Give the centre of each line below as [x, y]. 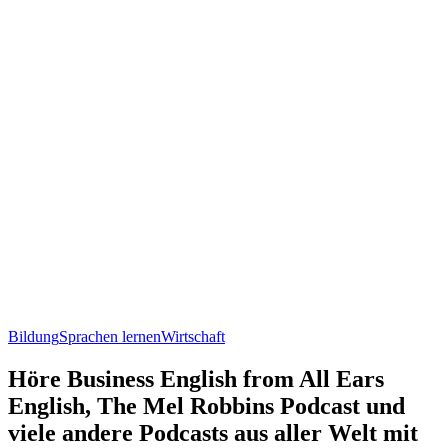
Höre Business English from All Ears [196, 378]
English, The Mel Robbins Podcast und [206, 405]
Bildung [33, 336]
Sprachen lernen [110, 336]
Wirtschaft [193, 336]
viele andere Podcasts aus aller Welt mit [213, 432]
